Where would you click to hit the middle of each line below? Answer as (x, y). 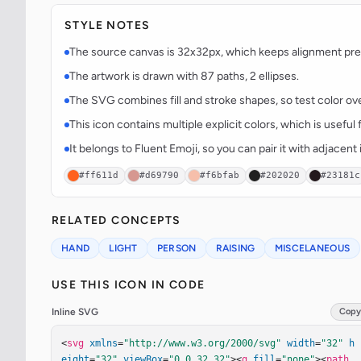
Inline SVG (75, 312)
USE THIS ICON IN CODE (129, 285)
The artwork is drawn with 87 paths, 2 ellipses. (184, 76)
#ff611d (99, 175)
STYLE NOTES (108, 25)
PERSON (176, 248)
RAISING (235, 248)
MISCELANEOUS (312, 248)
